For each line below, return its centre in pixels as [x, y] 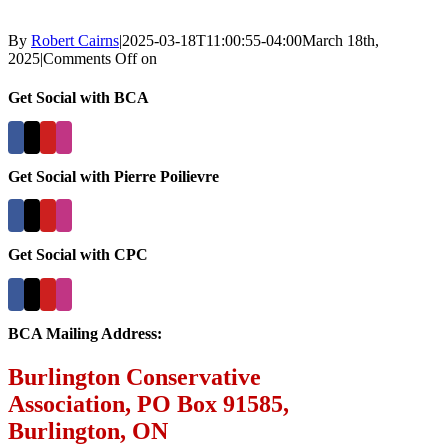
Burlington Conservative [134, 377]
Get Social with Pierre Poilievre [113, 176]
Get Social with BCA [78, 98]
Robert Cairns [75, 40]
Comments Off [90, 58]
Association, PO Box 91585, [148, 404]
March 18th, [340, 40]
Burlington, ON [88, 431]
